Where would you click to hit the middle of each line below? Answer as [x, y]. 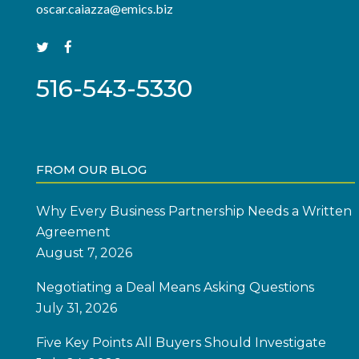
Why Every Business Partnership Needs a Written [194, 211]
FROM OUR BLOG [91, 169]
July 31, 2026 [77, 308]
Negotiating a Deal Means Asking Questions [175, 287]
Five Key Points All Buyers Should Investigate [181, 343]
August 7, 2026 [84, 253]
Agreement [73, 232]
